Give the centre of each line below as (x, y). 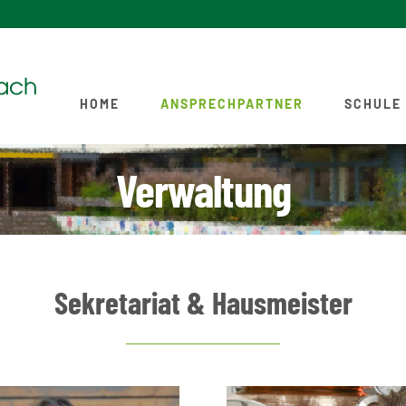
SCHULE (373, 104)
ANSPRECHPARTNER (232, 104)
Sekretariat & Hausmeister (203, 302)
